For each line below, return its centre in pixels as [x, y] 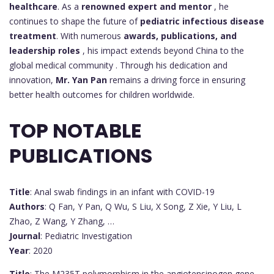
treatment [33, 35]
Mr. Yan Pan [81, 80]
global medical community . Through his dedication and [118, 65]
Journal [25, 235]
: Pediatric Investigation [86, 235]
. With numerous [90, 35]
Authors [27, 206]
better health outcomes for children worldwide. [102, 94]
